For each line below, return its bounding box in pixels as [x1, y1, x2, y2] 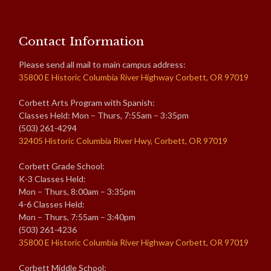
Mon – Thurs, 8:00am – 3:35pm [19, 186, 135, 197]
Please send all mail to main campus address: [19, 59, 186, 70]
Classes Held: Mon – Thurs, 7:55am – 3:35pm [19, 110, 189, 121]
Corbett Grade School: [19, 161, 105, 172]
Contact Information [19, 34, 144, 49]
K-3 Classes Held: [19, 174, 86, 184]
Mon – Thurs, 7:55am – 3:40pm [19, 212, 135, 223]
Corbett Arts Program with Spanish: [19, 97, 155, 108]
